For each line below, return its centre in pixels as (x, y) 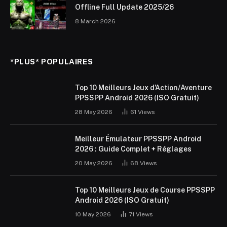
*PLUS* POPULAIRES (52, 61)
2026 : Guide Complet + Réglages (133, 149)
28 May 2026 (94, 112)
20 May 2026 (94, 163)
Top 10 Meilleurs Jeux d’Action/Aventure (143, 87)
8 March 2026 (95, 21)
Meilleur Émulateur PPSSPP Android (138, 139)
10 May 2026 (93, 214)
